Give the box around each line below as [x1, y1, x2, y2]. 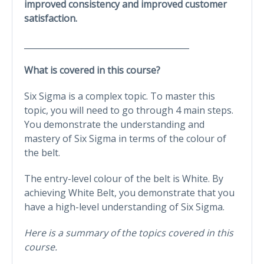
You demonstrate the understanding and [24, 117, 204, 131]
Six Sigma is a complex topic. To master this [24, 89, 215, 103]
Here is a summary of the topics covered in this [24, 226, 233, 239]
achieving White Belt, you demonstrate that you [24, 186, 235, 199]
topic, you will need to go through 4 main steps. [24, 103, 233, 117]
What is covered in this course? [24, 63, 160, 77]
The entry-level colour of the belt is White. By [24, 171, 223, 185]
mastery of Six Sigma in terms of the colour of [24, 131, 226, 145]
